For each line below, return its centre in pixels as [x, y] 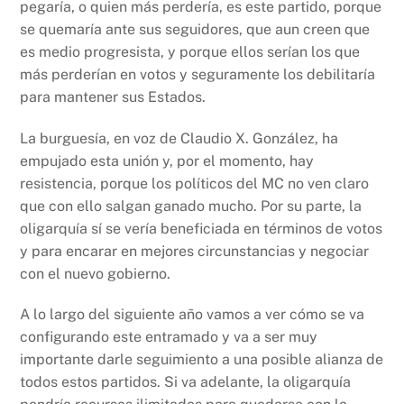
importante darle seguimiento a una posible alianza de [202, 360]
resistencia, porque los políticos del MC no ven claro [195, 183]
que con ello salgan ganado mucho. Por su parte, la [191, 206]
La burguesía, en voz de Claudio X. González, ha [179, 138]
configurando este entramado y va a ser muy [169, 337]
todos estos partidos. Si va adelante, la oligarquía [186, 382]
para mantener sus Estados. [113, 96]
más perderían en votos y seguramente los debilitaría [198, 74]
